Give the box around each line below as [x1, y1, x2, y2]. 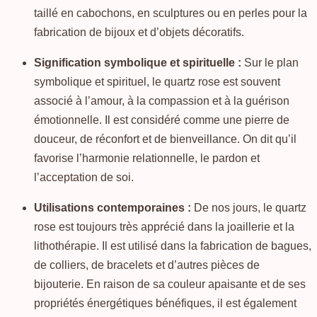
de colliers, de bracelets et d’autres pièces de [34, 259, 260, 272]
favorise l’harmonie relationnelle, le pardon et [34, 152, 260, 165]
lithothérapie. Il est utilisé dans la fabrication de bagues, [34, 240, 311, 253]
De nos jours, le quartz [191, 202, 306, 214]
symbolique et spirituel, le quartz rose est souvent [34, 76, 280, 88]
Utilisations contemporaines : [34, 202, 191, 214]
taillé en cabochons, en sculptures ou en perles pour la [34, 7, 307, 20]
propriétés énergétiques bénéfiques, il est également [34, 297, 296, 310]
